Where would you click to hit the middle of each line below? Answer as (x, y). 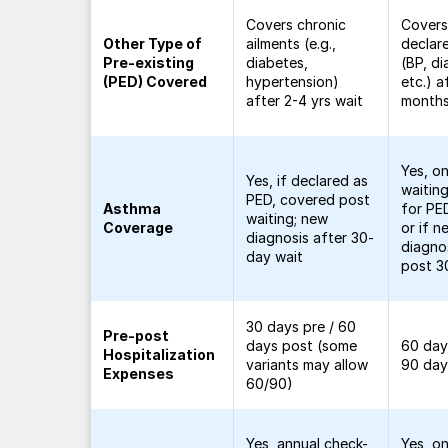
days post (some (302, 345)
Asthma (132, 208)
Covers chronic (296, 24)
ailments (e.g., (291, 43)
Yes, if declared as (307, 180)
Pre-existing (149, 62)
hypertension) (293, 81)
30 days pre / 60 (301, 326)
